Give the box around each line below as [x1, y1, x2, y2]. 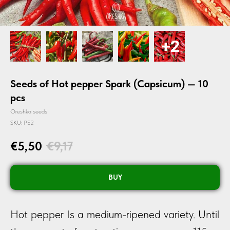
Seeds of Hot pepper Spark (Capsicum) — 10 [10, 78, 208, 90]
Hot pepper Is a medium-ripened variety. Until [10, 207, 219, 221]
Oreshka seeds [10, 108, 47, 115]
